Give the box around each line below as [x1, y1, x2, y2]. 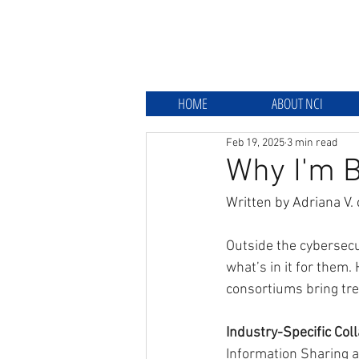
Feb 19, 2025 [226, 135, 284, 150]
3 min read [287, 135, 337, 150]
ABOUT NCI [272, 94, 323, 113]
